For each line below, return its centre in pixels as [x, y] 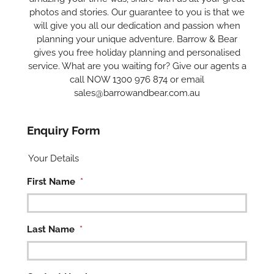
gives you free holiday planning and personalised [137, 52]
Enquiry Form [64, 130]
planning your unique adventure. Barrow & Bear [137, 39]
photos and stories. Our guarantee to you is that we [137, 12]
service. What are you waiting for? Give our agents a [137, 66]
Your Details [54, 158]
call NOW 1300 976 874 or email [137, 79]
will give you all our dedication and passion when [137, 25]
